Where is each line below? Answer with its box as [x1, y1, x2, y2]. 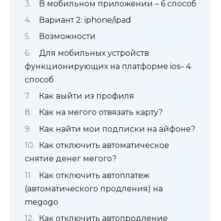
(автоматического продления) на [25, 184, 163, 193]
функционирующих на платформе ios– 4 [25, 61, 191, 71]
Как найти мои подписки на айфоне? [39, 124, 195, 134]
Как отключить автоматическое [39, 141, 169, 150]
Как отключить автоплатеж [39, 170, 149, 180]
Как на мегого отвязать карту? [39, 108, 163, 117]
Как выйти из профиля [39, 91, 134, 101]
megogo [25, 197, 58, 207]
